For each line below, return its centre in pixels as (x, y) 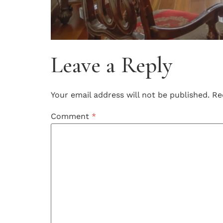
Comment (71, 116)
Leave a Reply (111, 65)
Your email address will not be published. (130, 95)
